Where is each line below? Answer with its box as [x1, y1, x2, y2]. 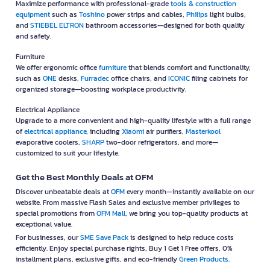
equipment [16, 9, 50, 20]
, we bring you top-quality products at [125, 208, 248, 219]
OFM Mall [96, 208, 125, 219]
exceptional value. [16, 219, 72, 230]
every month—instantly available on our [125, 186, 254, 198]
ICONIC [168, 73, 190, 84]
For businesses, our [16, 232, 80, 243]
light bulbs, [208, 9, 246, 20]
